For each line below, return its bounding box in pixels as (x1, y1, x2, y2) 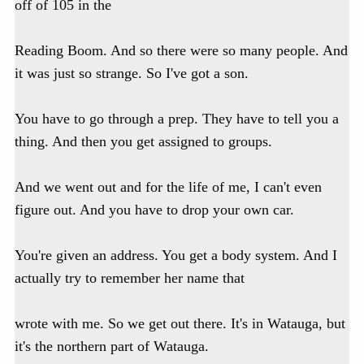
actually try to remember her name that (15, 270, 245, 287)
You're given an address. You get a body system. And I (15, 247, 337, 264)
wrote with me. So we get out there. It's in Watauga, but (15, 315, 345, 332)
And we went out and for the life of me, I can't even (15, 179, 322, 196)
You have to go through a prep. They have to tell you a (15, 110, 339, 128)
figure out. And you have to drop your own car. (15, 201, 294, 219)
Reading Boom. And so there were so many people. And (15, 42, 348, 59)
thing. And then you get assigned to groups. (15, 133, 272, 150)
